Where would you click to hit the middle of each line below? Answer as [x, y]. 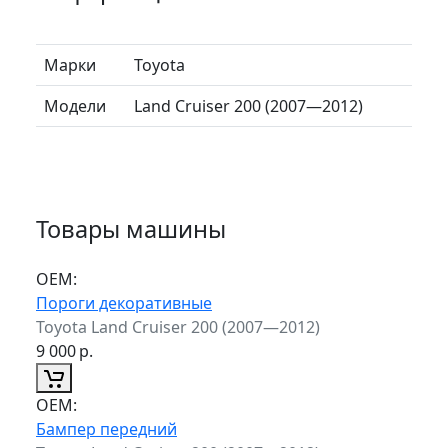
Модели [75, 105]
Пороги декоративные [124, 302]
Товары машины [131, 228]
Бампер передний [106, 428]
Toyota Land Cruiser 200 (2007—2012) [178, 326]
